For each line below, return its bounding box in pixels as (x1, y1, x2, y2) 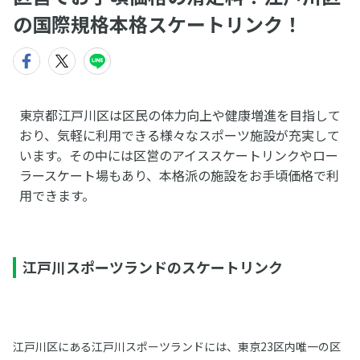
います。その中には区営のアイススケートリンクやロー (18, 145, 338, 165)
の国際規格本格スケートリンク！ (13, 10, 302, 38)
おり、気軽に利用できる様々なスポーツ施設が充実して (18, 125, 340, 145)
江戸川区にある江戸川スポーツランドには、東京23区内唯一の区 (12, 338, 341, 354)
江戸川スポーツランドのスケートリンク (22, 256, 283, 277)
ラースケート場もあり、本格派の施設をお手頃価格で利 (18, 166, 339, 185)
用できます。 (18, 186, 95, 205)
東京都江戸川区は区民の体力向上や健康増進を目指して (18, 105, 341, 125)
